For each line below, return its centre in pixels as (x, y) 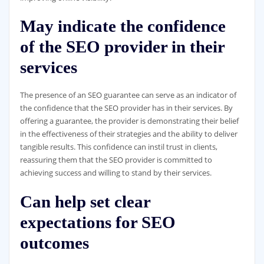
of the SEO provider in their (122, 47)
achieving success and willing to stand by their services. (115, 173)
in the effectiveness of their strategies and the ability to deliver (128, 134)
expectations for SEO (98, 222)
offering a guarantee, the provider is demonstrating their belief (129, 121)
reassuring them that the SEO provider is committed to (116, 160)
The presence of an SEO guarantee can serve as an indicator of (128, 95)
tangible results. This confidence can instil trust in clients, (118, 147)
